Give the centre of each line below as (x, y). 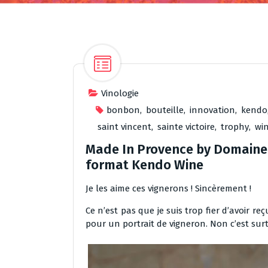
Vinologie (120, 93)
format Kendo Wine (144, 165)
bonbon (123, 110)
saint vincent (124, 127)
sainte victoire (186, 127)
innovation (212, 110)
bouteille (165, 110)
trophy (235, 127)
